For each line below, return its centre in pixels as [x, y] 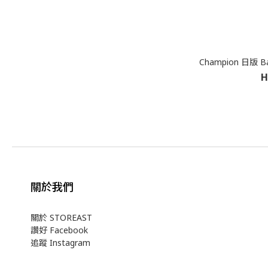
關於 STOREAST [61, 217]
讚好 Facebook [59, 230]
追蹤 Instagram [60, 242]
